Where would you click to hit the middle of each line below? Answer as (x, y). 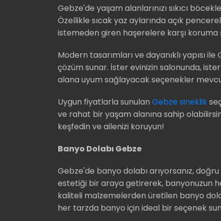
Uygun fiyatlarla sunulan (105, 102)
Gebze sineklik (180, 102)
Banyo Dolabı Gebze (100, 148)
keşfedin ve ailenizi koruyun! (111, 126)
